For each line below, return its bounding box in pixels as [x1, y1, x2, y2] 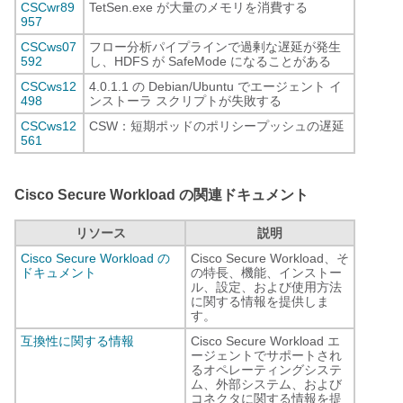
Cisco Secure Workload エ [191, 333, 340, 348]
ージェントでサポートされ [191, 347, 342, 363]
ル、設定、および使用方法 [191, 279, 342, 294]
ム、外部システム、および [191, 376, 342, 391]
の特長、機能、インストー [191, 264, 342, 280]
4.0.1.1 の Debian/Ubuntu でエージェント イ [89, 79, 342, 94]
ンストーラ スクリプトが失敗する [89, 94, 282, 108]
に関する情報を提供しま [191, 293, 329, 309]
